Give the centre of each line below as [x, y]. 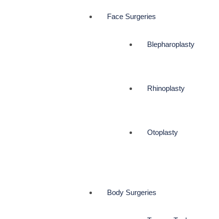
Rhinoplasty [166, 88]
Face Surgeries [131, 17]
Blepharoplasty [171, 44]
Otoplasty [163, 132]
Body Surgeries [131, 193]
